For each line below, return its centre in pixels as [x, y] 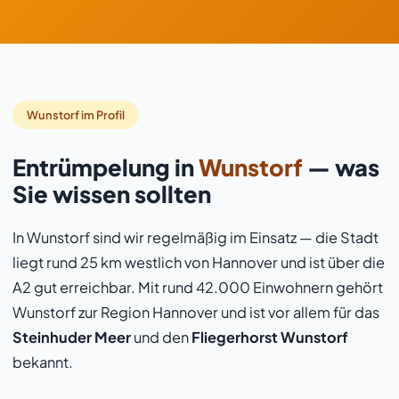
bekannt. [43, 362]
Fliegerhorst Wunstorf [270, 337]
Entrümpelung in [106, 167]
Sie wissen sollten [112, 194]
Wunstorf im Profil [76, 115]
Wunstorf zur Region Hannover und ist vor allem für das [196, 312]
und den [161, 337]
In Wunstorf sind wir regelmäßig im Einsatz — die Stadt [195, 237]
